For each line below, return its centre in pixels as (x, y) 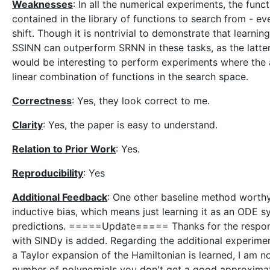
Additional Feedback (60, 197)
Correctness (42, 101)
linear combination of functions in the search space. (130, 77)
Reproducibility (48, 173)
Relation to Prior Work (64, 149)
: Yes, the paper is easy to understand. (130, 125)
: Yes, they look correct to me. (141, 101)
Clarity (27, 125)
